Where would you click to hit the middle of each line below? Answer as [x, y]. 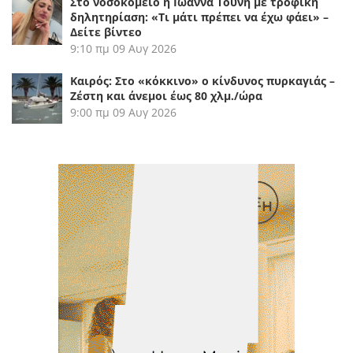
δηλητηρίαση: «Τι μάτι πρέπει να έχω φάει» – [199, 17]
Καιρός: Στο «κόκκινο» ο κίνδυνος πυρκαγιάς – [203, 81]
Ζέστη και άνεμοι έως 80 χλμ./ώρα [166, 96]
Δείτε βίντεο [106, 32]
